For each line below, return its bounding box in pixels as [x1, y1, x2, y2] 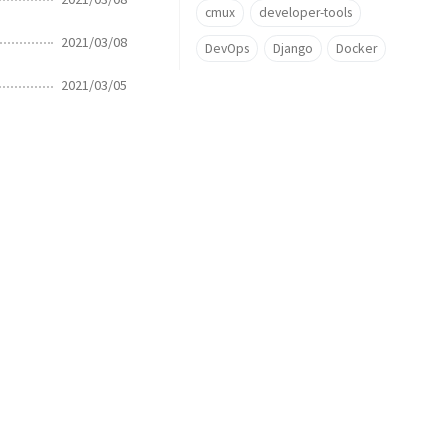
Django [272, 39, 313, 57]
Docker [336, 39, 378, 57]
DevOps [205, 39, 249, 57]
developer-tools [258, 3, 352, 21]
